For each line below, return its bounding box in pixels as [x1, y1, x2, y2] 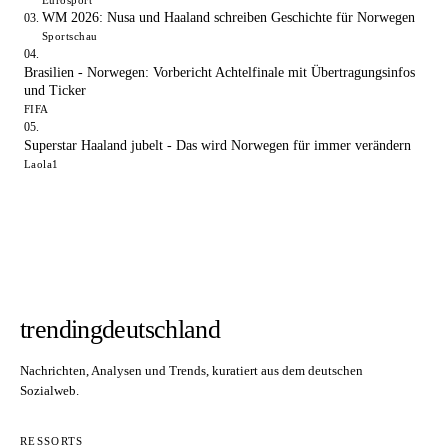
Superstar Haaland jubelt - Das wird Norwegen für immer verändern [24, 138, 411, 154]
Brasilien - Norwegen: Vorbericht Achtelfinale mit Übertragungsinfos [24, 65, 415, 81]
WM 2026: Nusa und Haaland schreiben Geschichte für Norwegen [42, 10, 415, 26]
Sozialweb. [20, 383, 79, 399]
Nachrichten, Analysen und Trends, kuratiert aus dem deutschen [20, 363, 363, 379]
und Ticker [24, 83, 86, 99]
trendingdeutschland [20, 315, 221, 345]
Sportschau [42, 30, 98, 43]
